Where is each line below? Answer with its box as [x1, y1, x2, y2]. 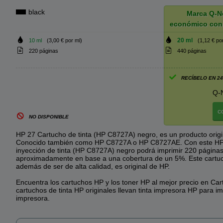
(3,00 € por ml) [46, 37, 82, 43]
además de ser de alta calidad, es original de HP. [16, 162, 170, 170]
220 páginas [28, 48, 58, 54]
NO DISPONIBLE [28, 114, 69, 119]
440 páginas [177, 48, 207, 54]
